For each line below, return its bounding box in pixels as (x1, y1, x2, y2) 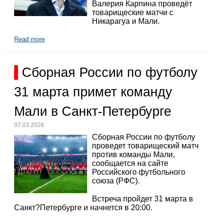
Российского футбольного (92, 168, 186, 177)
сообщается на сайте (92, 159, 169, 168)
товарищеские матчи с (92, 8, 174, 17)
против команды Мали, (92, 150, 175, 159)
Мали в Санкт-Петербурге (14, 104, 172, 119)
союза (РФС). (92, 177, 140, 185)
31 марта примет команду (14, 84, 173, 99)
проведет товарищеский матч (92, 142, 199, 150)
